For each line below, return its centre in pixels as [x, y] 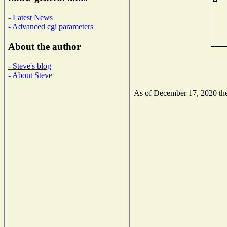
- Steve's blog [30, 66]
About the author [44, 46]
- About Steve [30, 75]
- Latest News [30, 18]
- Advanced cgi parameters [51, 27]
